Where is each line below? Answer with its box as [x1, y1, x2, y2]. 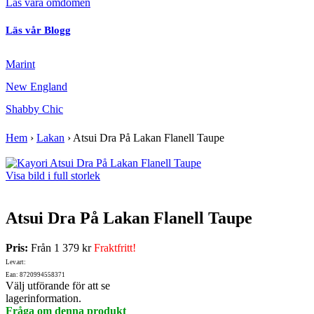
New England [6, 81, 67, 93]
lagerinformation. [6, 292, 81, 305]
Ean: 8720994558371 [6, 271, 65, 279]
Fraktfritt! [94, 242, 136, 254]
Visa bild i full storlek [6, 170, 100, 182]
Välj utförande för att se [6, 280, 110, 292]
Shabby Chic [6, 103, 63, 116]
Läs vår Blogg [6, 25, 71, 36]
